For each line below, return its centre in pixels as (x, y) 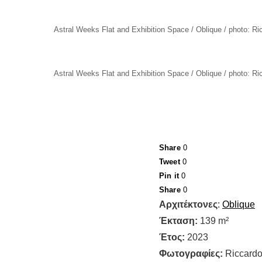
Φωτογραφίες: (191, 254)
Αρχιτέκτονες (188, 204)
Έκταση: (178, 221)
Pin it (169, 176)
